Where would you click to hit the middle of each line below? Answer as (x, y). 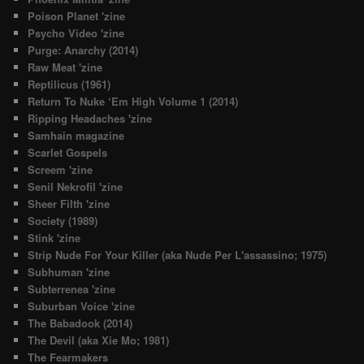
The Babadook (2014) (80, 323)
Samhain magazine (76, 136)
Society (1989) (63, 221)
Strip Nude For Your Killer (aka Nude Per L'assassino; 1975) (178, 255)
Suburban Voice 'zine (82, 306)
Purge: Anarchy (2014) (83, 50)
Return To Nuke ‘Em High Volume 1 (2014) (133, 102)
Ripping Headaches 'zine (90, 119)
